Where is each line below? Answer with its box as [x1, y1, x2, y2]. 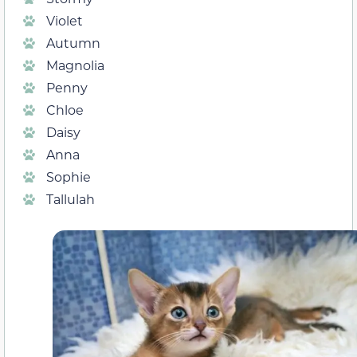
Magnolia [46, 56, 104, 73]
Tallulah [46, 190, 95, 207]
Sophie [46, 167, 91, 185]
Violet [46, 11, 83, 29]
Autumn [46, 33, 100, 51]
